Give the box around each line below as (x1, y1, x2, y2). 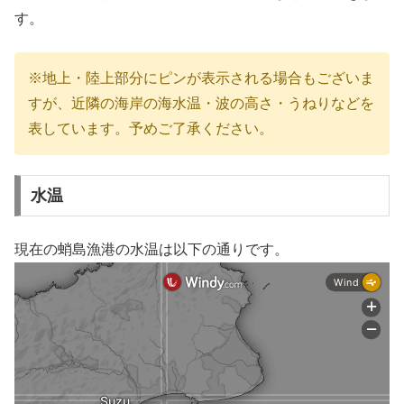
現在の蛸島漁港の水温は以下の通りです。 (14, 241, 289, 257)
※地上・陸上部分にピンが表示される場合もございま (28, 69, 374, 86)
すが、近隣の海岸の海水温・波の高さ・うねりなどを (28, 95, 374, 111)
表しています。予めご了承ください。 (28, 120, 273, 136)
